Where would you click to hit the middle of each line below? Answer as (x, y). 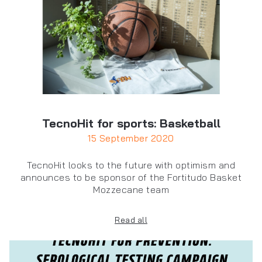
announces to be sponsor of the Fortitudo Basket (131, 177)
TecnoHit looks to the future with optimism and (131, 165)
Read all (131, 220)
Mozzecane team (131, 190)
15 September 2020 (131, 139)
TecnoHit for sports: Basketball (131, 123)
